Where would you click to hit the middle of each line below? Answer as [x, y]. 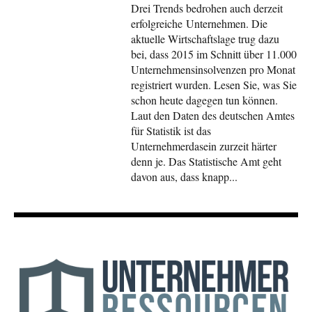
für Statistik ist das [171, 131]
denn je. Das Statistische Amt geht [206, 162]
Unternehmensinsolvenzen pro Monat [213, 70]
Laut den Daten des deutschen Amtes [213, 116]
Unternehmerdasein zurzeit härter [204, 146]
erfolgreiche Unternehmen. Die [200, 24]
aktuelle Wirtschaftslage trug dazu [205, 39]
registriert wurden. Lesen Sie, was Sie [214, 85]
